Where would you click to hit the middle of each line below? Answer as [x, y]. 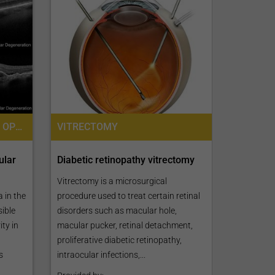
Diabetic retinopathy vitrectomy [126, 160]
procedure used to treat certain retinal [129, 196]
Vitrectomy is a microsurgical [112, 181]
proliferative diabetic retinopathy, [120, 240]
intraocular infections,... [102, 254]
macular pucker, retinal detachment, [125, 225]
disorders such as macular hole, [117, 210]
